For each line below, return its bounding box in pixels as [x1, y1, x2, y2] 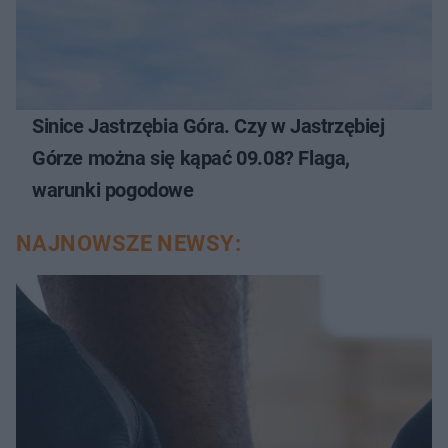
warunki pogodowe [32, 178, 194, 203]
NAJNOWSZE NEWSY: [16, 231, 242, 257]
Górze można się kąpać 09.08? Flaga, [32, 146, 350, 171]
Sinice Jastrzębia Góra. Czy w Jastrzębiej [32, 114, 385, 139]
